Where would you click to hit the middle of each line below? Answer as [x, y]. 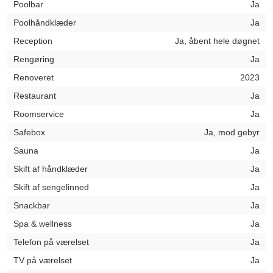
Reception [33, 41]
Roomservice [39, 114]
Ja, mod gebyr [232, 132]
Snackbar [32, 205]
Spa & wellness [43, 224]
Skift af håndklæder [51, 169]
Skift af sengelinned [51, 187]
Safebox [29, 132]
